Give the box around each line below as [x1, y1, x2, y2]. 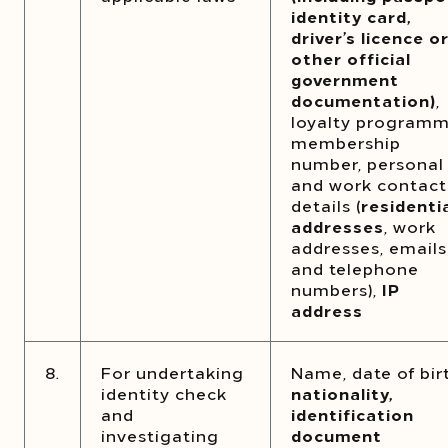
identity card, [291, 5, 411, 27]
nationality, [291, 382, 393, 404]
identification [291, 403, 414, 425]
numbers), [291, 278, 382, 300]
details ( [291, 194, 361, 216]
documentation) [291, 89, 436, 111]
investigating [101, 424, 219, 446]
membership [291, 131, 401, 153]
